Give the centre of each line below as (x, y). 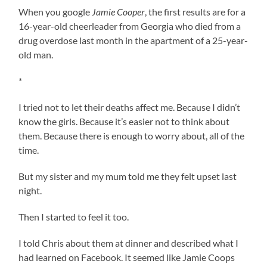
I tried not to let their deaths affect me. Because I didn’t (130, 107)
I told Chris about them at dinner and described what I (129, 243)
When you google (55, 11)
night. (30, 190)
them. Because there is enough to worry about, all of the (132, 135)
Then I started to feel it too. (74, 216)
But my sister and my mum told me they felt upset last (128, 176)
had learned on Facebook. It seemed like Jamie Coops (127, 257)
